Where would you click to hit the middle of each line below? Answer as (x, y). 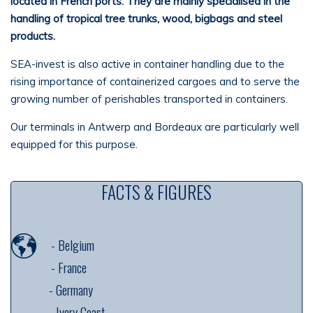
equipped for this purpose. (74, 144)
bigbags (214, 19)
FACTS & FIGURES (156, 192)
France (72, 267)
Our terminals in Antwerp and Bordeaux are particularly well (155, 127)
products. (33, 36)
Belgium (76, 245)
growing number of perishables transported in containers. (149, 99)
